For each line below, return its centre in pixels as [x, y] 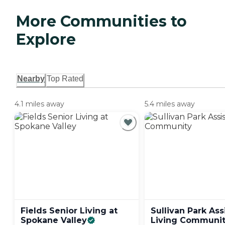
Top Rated [65, 79]
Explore [46, 40]
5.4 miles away [170, 104]
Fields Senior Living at [69, 211]
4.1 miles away [39, 104]
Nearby [31, 79]
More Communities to [101, 22]
